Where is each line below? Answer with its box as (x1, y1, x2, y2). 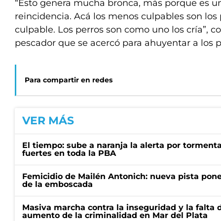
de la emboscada (22, 180, 93, 189)
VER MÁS (22, 114, 74, 127)
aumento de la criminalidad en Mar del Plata (22, 211, 208, 220)
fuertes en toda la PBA (22, 148, 116, 158)
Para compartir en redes (25, 75, 112, 84)
